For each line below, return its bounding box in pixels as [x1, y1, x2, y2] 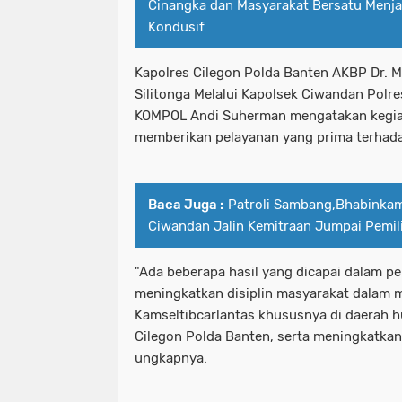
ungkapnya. [135, 349, 211, 366]
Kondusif [148, 18, 205, 35]
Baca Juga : [148, 196, 223, 213]
